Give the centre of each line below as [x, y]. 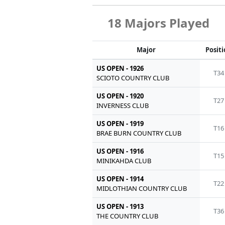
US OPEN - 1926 [120, 69]
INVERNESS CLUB [123, 106]
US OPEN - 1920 [120, 96]
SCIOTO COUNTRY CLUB [133, 78]
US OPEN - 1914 [120, 179]
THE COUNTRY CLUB [128, 216]
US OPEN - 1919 [120, 124]
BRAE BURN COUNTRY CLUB [139, 133]
